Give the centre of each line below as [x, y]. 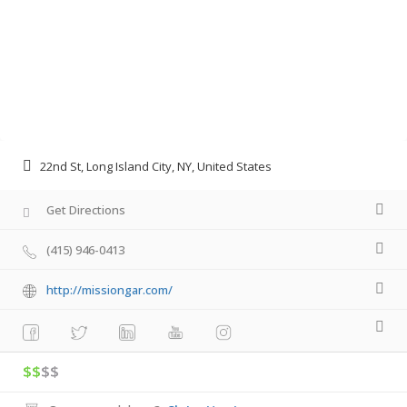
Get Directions [86, 210]
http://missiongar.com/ [109, 289]
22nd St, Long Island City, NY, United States [156, 167]
